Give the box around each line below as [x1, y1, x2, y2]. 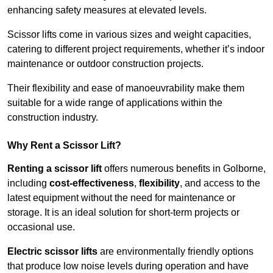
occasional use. [7, 222, 75, 233]
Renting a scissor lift [7, 163, 102, 174]
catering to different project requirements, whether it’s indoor [7, 44, 264, 55]
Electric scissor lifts [7, 246, 97, 257]
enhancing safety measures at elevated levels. [7, 5, 207, 16]
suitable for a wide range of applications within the [7, 97, 222, 108]
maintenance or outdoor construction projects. [7, 58, 204, 69]
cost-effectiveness [49, 178, 134, 189]
